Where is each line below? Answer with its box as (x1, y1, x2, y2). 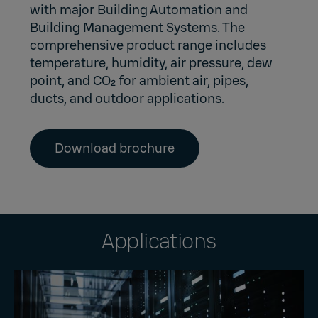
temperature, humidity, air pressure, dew (30, 54, 273, 72)
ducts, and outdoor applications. (30, 89, 225, 107)
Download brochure (55, 139, 175, 157)
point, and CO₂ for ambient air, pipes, (30, 72, 249, 89)
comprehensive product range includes (30, 36, 267, 54)
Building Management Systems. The (30, 18, 246, 36)
